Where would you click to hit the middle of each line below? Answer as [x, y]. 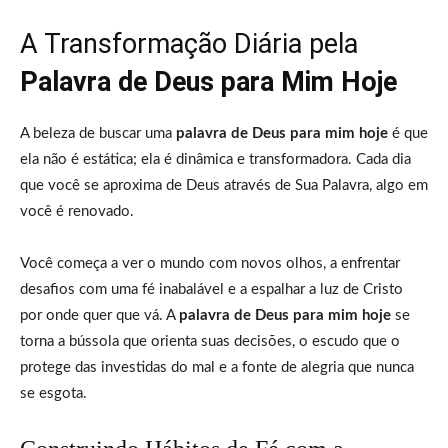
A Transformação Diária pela [189, 43]
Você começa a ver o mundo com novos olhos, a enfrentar [210, 263]
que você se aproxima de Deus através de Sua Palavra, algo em [224, 185]
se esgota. [53, 393]
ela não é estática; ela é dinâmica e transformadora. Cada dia [215, 159]
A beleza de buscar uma [98, 133]
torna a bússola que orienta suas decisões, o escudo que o [210, 341]
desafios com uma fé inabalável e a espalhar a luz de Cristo [211, 289]
